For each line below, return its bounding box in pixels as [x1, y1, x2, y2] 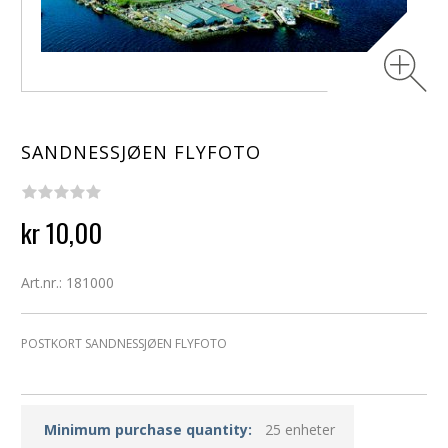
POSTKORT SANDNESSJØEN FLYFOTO [21, 335, 227, 353]
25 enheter [264, 420, 339, 440]
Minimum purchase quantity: [44, 420, 253, 440]
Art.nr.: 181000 [21, 273, 114, 293]
